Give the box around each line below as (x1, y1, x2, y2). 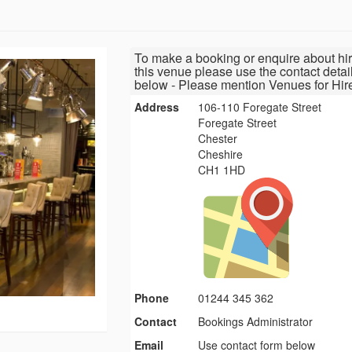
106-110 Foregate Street (198, 99, 322, 115)
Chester (198, 130, 238, 147)
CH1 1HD (198, 162, 246, 178)
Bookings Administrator (198, 313, 313, 330)
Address (134, 99, 179, 115)
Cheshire (198, 146, 244, 163)
